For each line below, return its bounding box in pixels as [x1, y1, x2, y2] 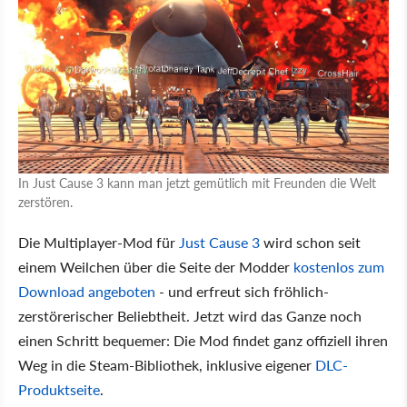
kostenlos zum [293, 255, 384, 277]
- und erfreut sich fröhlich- [155, 280, 329, 302]
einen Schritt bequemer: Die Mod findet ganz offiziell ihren [18, 329, 388, 351]
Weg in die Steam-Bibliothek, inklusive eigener [18, 353, 315, 375]
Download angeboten [18, 280, 155, 302]
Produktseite [18, 378, 100, 400]
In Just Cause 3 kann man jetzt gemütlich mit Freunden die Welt [18, 173, 376, 192]
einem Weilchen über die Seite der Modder [18, 255, 293, 277]
